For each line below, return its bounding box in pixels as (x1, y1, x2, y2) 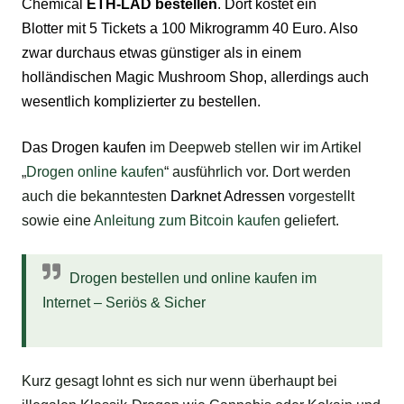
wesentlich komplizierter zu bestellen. (22, 93, 261, 109)
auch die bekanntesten (22, 188, 170, 204)
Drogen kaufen (51, 139, 146, 155)
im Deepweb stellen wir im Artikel (146, 139, 362, 155)
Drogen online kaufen (26, 163, 164, 179)
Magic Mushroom (115, 69, 225, 85)
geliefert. (280, 212, 339, 228)
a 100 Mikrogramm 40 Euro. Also (146, 20, 358, 36)
